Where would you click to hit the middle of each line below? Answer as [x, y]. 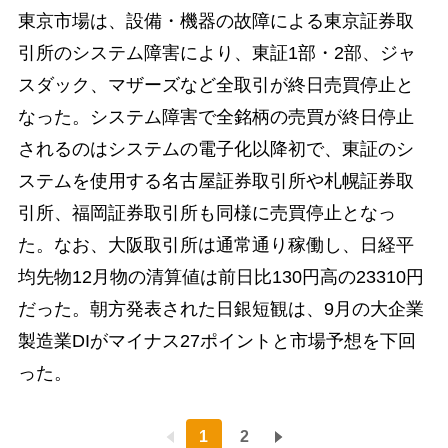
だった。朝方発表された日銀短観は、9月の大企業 [220, 308]
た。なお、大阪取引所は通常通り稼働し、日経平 [215, 244]
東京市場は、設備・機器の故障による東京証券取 [215, 20]
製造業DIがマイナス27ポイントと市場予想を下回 [216, 340]
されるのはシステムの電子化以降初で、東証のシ [215, 148]
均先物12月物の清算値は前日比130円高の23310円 [220, 276]
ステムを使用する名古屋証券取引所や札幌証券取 [215, 180]
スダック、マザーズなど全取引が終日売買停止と [215, 84]
